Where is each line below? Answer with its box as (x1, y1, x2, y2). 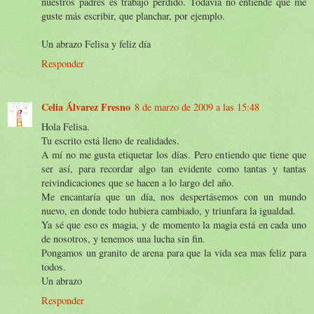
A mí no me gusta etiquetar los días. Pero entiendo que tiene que (41, 147, 306, 161)
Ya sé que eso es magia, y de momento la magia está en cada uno (41, 217, 306, 231)
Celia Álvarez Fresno (41, 99, 130, 114)
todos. (41, 259, 66, 273)
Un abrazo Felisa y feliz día (41, 36, 151, 50)
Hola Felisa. (41, 119, 90, 133)
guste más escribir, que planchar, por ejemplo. (41, 8, 225, 22)
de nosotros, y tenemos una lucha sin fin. (41, 231, 205, 245)
